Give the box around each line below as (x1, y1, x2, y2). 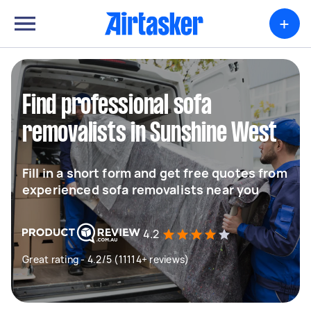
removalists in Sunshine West (22, 121, 277, 146)
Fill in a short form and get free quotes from (22, 165, 287, 181)
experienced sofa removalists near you (22, 181, 260, 198)
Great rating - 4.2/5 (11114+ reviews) (22, 253, 190, 266)
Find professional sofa (22, 94, 212, 119)
